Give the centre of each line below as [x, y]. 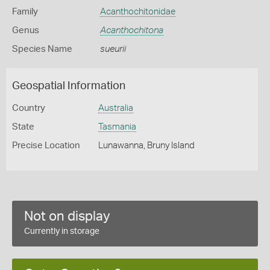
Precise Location [46, 146]
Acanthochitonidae [137, 12]
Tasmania [117, 127]
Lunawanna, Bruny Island [146, 146]
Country [29, 108]
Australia [115, 108]
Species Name [42, 49]
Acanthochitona [131, 30]
